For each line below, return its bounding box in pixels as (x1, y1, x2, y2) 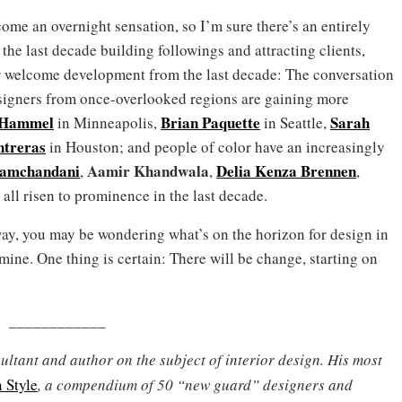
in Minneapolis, (54, 111, 161, 133)
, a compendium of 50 (37, 373, 177, 395)
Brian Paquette (161, 110, 260, 134)
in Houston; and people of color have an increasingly (46, 135, 385, 157)
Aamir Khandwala (87, 159, 209, 182)
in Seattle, (260, 111, 330, 133)
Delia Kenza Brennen (216, 159, 356, 182)
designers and (258, 373, 353, 395)
